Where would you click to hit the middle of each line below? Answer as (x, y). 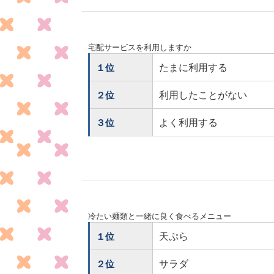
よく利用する (189, 123)
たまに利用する (194, 68)
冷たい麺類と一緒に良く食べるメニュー (160, 216)
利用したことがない (203, 95)
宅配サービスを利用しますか (140, 47)
